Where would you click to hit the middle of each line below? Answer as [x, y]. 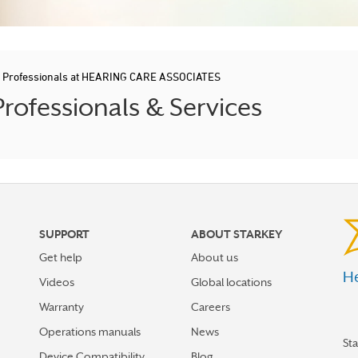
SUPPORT [64, 234]
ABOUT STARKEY [237, 234]
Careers [211, 307]
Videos [57, 282]
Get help [61, 257]
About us [215, 257]
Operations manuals [90, 332]
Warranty [62, 307]
